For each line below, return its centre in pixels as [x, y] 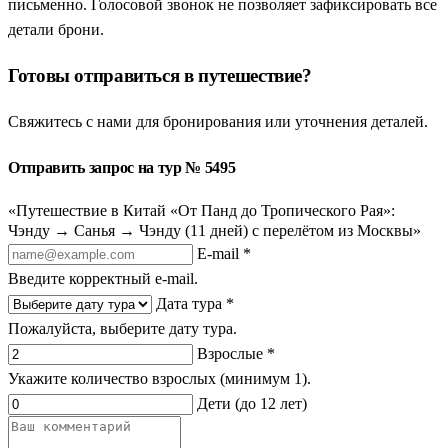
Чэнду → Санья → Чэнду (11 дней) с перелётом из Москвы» [214, 231]
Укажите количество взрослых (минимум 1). [159, 379]
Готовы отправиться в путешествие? [160, 76]
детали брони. [56, 30]
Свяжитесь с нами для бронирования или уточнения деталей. [218, 121]
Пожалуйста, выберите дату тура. [122, 329]
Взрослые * [236, 354]
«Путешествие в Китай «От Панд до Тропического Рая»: [201, 211]
